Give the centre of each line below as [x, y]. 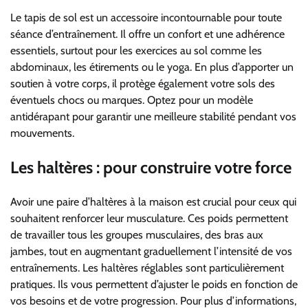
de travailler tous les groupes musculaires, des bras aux [137, 234]
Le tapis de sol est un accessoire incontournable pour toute [146, 17]
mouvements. [42, 133]
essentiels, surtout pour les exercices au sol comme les [136, 50]
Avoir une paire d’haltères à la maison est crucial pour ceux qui [153, 201]
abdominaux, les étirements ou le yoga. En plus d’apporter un [152, 67]
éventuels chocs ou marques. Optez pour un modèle [132, 100]
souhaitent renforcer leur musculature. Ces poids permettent [149, 218]
